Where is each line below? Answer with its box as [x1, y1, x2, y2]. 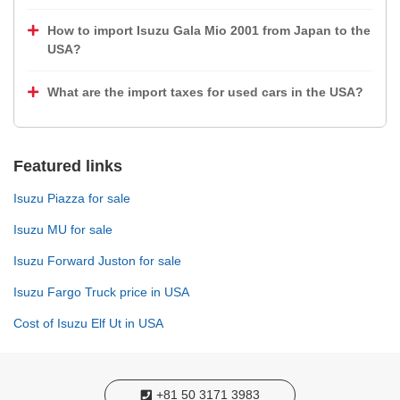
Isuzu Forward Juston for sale [13, 254, 181, 268]
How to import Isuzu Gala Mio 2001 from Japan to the [47, 23, 371, 37]
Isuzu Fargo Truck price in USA [13, 285, 189, 299]
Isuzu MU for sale [13, 222, 112, 237]
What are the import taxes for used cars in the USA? [47, 85, 363, 99]
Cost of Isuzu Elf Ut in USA [13, 316, 163, 330]
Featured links [13, 157, 122, 175]
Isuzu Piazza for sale [13, 191, 130, 205]
